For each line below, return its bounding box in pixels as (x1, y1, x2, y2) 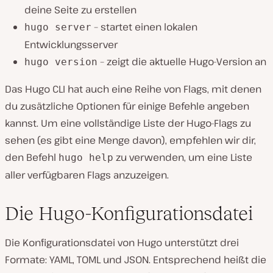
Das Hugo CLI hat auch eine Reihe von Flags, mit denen (5, 82, 261, 96)
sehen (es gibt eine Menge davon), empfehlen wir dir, (5, 133, 256, 147)
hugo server (24, 21, 91, 33)
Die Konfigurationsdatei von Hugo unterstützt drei (5, 235, 239, 249)
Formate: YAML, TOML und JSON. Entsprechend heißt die (5, 252, 266, 266)
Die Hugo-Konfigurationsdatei (5, 202, 253, 224)
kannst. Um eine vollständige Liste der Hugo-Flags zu (5, 116, 251, 130)
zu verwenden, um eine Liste (113, 150, 252, 164)
